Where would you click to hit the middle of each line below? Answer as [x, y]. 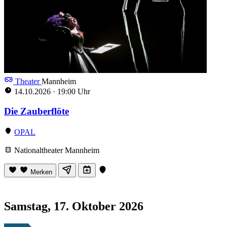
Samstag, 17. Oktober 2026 [74, 206]
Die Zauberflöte [36, 111]
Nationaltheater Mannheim [56, 150]
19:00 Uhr [73, 92]
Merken [41, 172]
